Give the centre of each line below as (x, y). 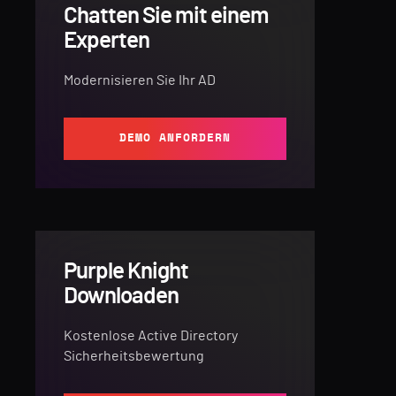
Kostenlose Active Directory (151, 335)
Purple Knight (126, 271)
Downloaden (121, 296)
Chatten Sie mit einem (166, 15)
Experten (107, 40)
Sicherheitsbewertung (134, 356)
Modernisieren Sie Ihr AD (140, 80)
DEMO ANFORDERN (175, 138)
